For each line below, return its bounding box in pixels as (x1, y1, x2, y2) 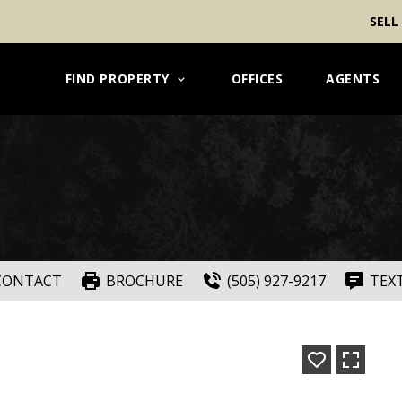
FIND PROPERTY (65, 70, 170, 87)
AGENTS (326, 70, 380, 87)
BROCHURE (105, 271, 183, 291)
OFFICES (231, 70, 284, 87)
